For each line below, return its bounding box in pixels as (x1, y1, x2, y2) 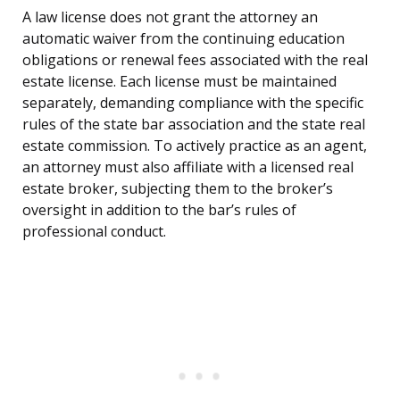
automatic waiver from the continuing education (22, 29, 345, 49)
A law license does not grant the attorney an (22, 7, 318, 28)
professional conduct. (22, 221, 166, 242)
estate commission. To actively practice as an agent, (22, 136, 367, 156)
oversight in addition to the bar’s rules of (22, 200, 296, 221)
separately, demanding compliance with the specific (22, 93, 363, 113)
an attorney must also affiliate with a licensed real (22, 157, 354, 178)
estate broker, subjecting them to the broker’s (22, 179, 333, 199)
